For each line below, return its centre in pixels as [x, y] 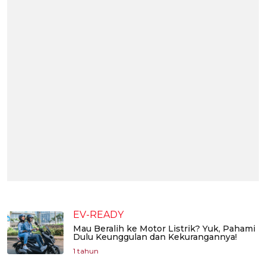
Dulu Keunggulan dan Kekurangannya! [155, 237]
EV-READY [98, 215]
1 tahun [86, 251]
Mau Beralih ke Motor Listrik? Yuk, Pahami [164, 229]
